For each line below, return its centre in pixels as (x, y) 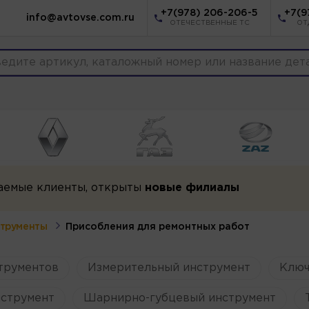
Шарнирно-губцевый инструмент (179, 298)
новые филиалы (192, 188)
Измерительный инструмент (169, 268)
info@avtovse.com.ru (80, 18)
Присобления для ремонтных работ (158, 227)
